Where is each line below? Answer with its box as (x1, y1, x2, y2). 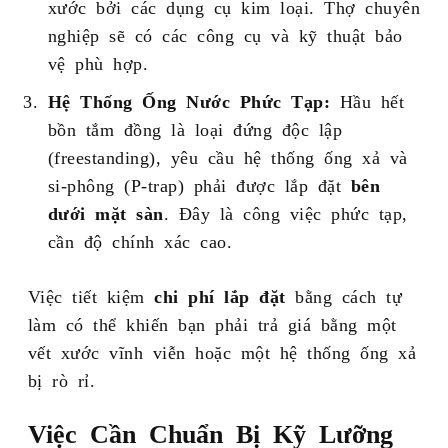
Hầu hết (330, 91, 405, 110)
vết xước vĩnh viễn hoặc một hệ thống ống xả (27, 342, 417, 361)
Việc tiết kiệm (27, 286, 155, 305)
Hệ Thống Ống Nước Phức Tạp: (47, 91, 331, 110)
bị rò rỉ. (27, 370, 96, 389)
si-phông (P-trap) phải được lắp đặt (47, 175, 351, 194)
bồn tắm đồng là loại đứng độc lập (47, 119, 343, 138)
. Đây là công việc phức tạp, (163, 203, 408, 222)
